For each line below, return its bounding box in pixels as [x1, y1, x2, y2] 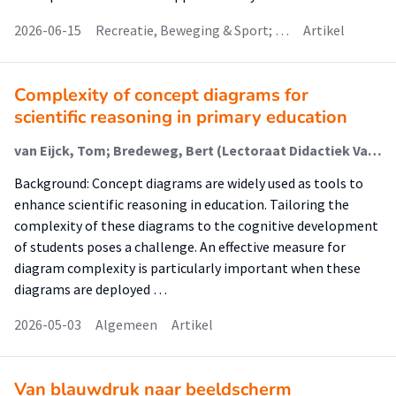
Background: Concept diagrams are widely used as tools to [14, 174, 363, 192]
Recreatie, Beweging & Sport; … [95, 21, 289, 39]
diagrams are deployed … [14, 280, 167, 298]
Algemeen [95, 316, 157, 333]
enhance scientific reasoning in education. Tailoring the [14, 195, 349, 213]
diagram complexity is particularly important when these [14, 259, 361, 277]
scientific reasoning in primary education [14, 105, 347, 129]
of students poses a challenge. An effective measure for [14, 238, 346, 255]
